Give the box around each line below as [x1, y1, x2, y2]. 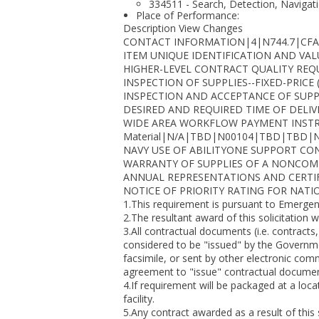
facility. [123, 292, 155, 305]
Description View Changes [123, 21, 243, 35]
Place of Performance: [136, 9, 239, 22]
